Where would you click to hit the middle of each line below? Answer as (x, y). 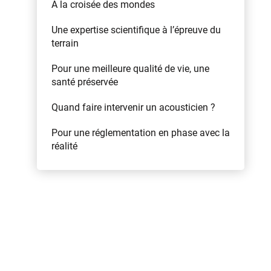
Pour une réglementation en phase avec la (140, 133)
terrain (65, 43)
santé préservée (84, 82)
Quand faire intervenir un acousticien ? (133, 107)
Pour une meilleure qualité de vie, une (130, 69)
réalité (64, 146)
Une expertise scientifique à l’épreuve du (136, 30)
